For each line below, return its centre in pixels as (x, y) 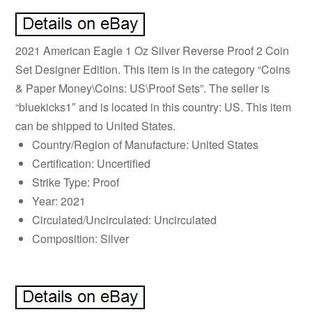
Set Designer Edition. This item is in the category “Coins (153, 69)
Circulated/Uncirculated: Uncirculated (125, 219)
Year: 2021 (59, 201)
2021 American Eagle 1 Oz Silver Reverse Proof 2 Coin (153, 50)
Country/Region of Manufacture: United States (146, 144)
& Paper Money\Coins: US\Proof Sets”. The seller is (143, 88)
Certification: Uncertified (92, 163)
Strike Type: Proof (76, 182)
